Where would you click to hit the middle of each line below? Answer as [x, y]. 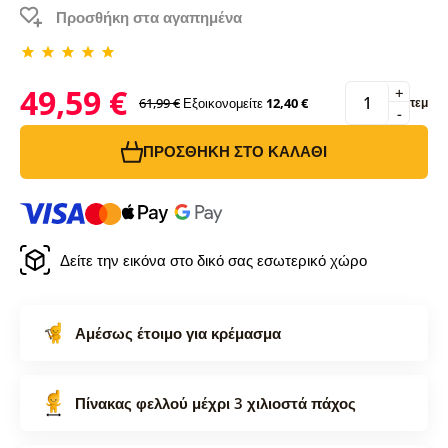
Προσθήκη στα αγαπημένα [148, 16]
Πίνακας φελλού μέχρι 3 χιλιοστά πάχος [215, 402]
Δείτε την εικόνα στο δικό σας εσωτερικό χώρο [213, 259]
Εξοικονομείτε [222, 102]
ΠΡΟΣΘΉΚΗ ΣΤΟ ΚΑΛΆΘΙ [235, 151]
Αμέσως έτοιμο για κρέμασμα [177, 332]
